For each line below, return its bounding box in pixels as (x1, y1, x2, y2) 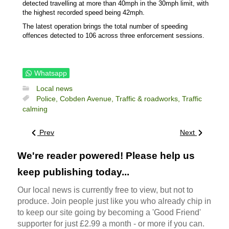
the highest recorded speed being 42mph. (22, 8, 145, 16)
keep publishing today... (17, 166, 129, 177)
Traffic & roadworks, (116, 94, 182, 103)
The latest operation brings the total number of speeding (22, 22, 188, 30)
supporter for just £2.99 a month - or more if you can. (17, 219, 204, 228)
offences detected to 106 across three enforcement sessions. (22, 31, 204, 39)
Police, (36, 94, 60, 103)
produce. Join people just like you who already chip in (17, 196, 211, 205)
